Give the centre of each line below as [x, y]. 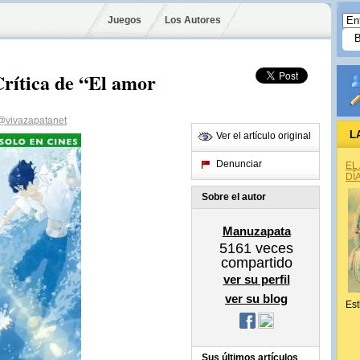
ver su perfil [256, 279]
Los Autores [192, 20]
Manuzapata [256, 231]
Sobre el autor [234, 197]
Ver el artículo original [264, 136]
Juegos [125, 20]
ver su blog [256, 299]
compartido [256, 263]
